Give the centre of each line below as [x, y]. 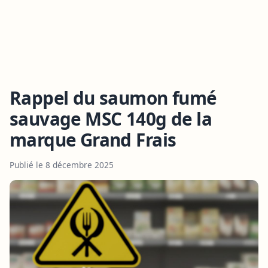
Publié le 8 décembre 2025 [62, 165]
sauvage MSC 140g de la [111, 118]
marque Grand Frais [93, 139]
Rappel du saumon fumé [113, 98]
